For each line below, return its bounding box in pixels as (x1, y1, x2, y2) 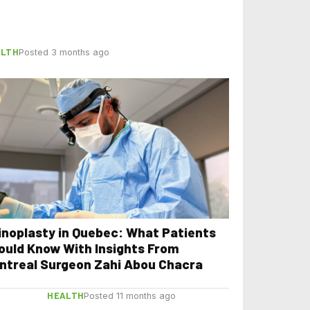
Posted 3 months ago (19, 46, 110, 57)
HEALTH (47, 290, 84, 302)
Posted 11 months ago (84, 291, 176, 302)
